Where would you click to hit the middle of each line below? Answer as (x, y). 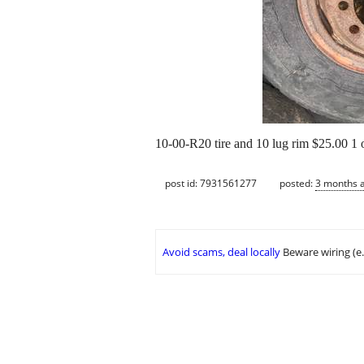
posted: (297, 183)
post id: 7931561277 (211, 183)
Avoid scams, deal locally (221, 252)
